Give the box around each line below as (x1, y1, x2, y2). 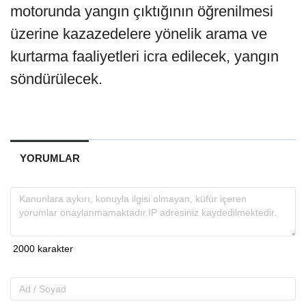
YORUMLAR (19, 152, 80, 165)
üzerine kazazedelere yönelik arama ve (10, 25, 267, 43)
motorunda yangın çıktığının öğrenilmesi (10, 3, 273, 20)
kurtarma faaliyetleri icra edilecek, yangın (10, 48, 279, 66)
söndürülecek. (10, 70, 102, 88)
